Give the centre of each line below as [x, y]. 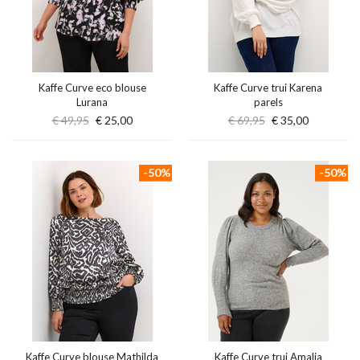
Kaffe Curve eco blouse [92, 88]
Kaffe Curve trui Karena [268, 88]
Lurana [92, 102]
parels [268, 102]
